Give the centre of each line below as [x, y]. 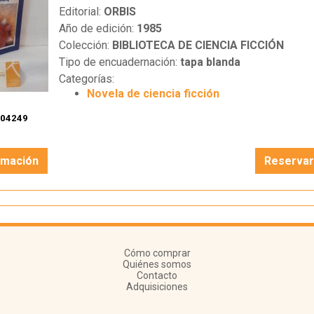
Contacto [157, 276]
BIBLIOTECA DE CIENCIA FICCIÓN [198, 46]
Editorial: [81, 12]
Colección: [85, 46]
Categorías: [86, 79]
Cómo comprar [157, 253]
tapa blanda [210, 62]
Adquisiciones [157, 287]
